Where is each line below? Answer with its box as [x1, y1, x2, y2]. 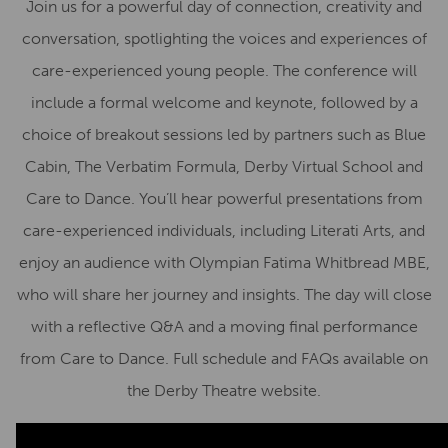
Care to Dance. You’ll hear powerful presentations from [25, 189, 423, 208]
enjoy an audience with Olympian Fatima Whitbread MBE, [18, 253, 430, 272]
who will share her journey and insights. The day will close [16, 285, 432, 304]
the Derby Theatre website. [127, 381, 321, 400]
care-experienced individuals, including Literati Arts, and [23, 221, 425, 240]
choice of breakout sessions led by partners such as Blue [22, 125, 426, 144]
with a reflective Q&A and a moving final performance [30, 317, 418, 336]
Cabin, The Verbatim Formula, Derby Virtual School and [25, 157, 423, 176]
